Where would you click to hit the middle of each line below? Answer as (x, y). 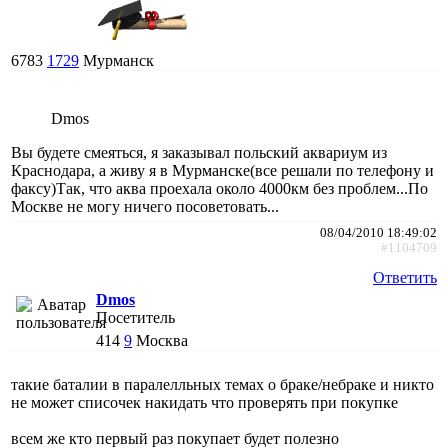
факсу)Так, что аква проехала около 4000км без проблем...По (219, 188)
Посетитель (135, 317)
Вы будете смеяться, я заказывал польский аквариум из (199, 152)
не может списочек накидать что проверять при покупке (204, 402)
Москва (162, 340)
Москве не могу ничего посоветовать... (145, 206)
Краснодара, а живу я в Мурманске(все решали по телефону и (222, 170)
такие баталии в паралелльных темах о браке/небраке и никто (222, 384)
